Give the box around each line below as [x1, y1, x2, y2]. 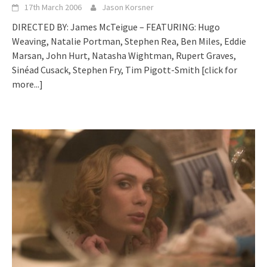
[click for [201, 63, 237, 76]
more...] [12, 77, 43, 90]
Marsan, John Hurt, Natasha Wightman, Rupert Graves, [12, 49, 236, 61]
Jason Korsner [102, 1, 154, 13]
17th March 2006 [24, 1, 82, 13]
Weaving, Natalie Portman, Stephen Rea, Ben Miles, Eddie [12, 35, 246, 47]
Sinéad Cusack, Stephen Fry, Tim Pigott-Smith [12, 63, 201, 76]
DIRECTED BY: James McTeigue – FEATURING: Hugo [12, 20, 220, 33]
